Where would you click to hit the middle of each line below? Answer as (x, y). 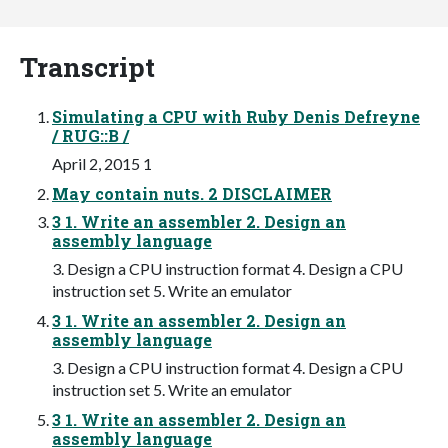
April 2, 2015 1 (102, 163)
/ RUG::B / (90, 135)
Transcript (87, 66)
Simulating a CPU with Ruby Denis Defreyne (236, 116)
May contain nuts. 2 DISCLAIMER (192, 193)
